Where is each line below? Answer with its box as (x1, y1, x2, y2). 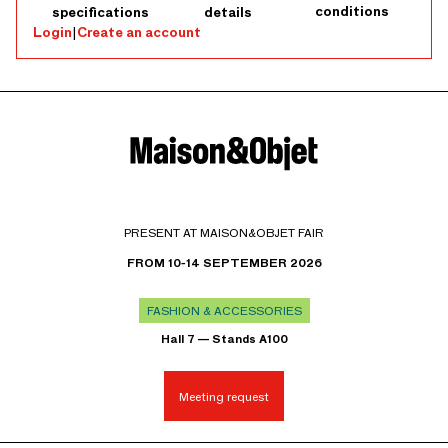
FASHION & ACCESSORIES (146, 303, 302, 319)
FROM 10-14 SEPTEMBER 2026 (126, 255, 322, 271)
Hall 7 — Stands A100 (160, 331, 288, 347)
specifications (51, 3, 149, 21)
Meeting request (179, 388, 269, 404)
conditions (314, 2, 389, 21)
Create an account (77, 23, 201, 41)
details (204, 3, 253, 21)
